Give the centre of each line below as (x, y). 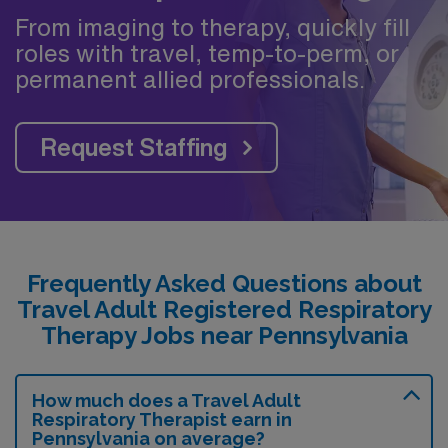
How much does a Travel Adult (166, 400)
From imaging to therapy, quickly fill (212, 26)
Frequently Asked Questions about (224, 283)
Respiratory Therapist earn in (162, 419)
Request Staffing (134, 146)
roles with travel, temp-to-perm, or (207, 52)
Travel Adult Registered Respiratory (224, 309)
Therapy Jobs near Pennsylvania (224, 335)
